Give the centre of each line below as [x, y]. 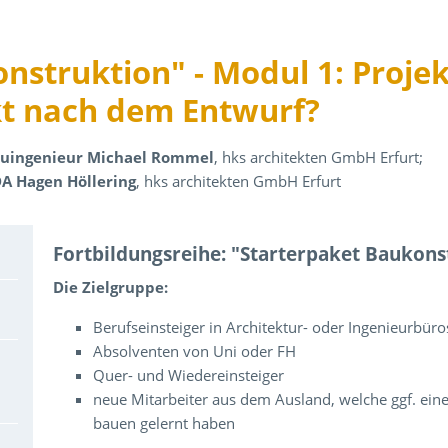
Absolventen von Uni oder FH [195, 351]
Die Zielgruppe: [111, 287]
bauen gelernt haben [164, 423]
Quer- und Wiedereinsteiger [189, 375]
